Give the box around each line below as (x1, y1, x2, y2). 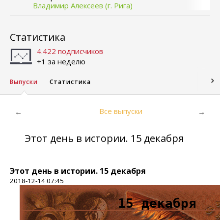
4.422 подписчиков (37, 46, 103, 56)
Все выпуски (99, 106, 142, 116)
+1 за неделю (37, 56, 85, 66)
